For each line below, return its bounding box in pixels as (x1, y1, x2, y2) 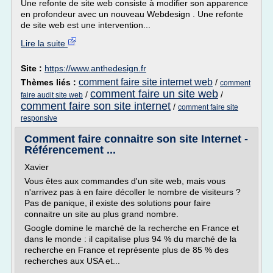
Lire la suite (21, 38, 68, 48)
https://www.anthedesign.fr (44, 63, 146, 73)
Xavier (24, 162, 49, 172)
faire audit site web (21, 91, 83, 99)
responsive (21, 114, 57, 122)
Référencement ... (24, 144, 116, 156)
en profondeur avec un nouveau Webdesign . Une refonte (21, 9, 243, 19)
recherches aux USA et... (24, 256, 120, 266)
